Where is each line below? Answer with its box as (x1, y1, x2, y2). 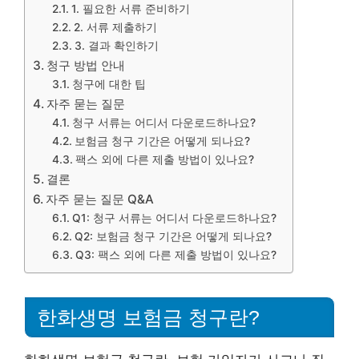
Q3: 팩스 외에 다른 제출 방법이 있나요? (75, 248, 276, 261)
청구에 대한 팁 (71, 78, 146, 91)
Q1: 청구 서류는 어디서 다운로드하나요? (71, 212, 276, 224)
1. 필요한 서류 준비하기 (71, 2, 190, 15)
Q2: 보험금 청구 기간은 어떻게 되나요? (74, 230, 272, 243)
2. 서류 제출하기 (73, 21, 157, 34)
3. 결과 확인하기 (74, 39, 159, 52)
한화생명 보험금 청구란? (37, 305, 260, 329)
